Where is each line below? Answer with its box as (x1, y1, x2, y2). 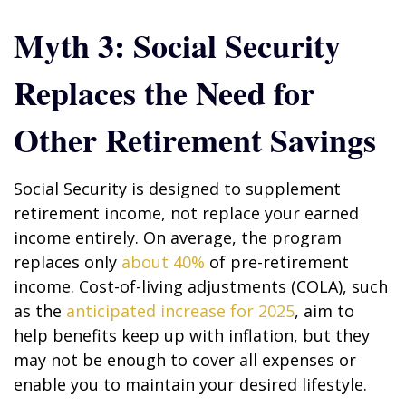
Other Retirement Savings (14, 116, 376, 163)
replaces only (14, 251, 121, 273)
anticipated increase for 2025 (66, 300, 295, 322)
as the (14, 300, 66, 322)
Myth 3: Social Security (14, 22, 341, 69)
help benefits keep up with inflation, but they (14, 324, 370, 346)
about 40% (121, 251, 205, 273)
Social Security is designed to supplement (14, 178, 341, 199)
